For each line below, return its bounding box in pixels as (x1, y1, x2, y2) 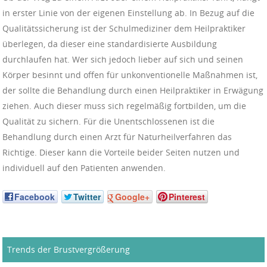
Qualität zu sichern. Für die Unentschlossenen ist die (2, 115, 215, 127)
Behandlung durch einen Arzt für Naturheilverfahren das (2, 131, 232, 142)
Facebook (14, 190, 55, 203)
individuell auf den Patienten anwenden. (2, 162, 166, 173)
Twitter (73, 190, 101, 203)
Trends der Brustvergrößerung (7, 243, 130, 255)
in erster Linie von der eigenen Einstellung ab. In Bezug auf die (2, 7, 254, 18)
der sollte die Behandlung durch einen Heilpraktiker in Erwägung (2, 84, 263, 96)
